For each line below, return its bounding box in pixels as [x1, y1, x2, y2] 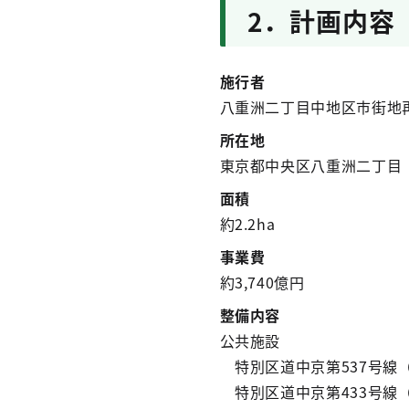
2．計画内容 [246, 3, 396, 39]
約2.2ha [219, 213, 276, 235]
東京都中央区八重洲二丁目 [219, 154, 403, 176]
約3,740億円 [219, 271, 305, 293]
